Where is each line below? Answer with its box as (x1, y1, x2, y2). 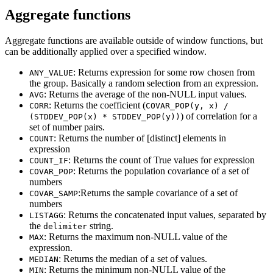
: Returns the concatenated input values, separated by (63, 210, 266, 221)
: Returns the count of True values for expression (68, 155, 255, 166)
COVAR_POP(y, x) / (146, 101, 229, 111)
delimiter (43, 222, 87, 232)
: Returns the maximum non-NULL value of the (44, 232, 227, 243)
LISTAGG (29, 211, 63, 221)
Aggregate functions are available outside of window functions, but (5, 35, 263, 46)
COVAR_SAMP (29, 189, 78, 199)
